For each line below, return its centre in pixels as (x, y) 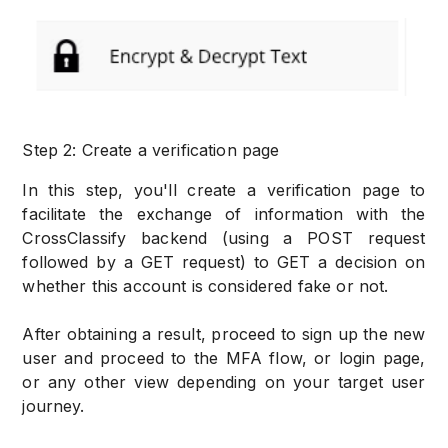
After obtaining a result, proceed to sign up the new (224, 333)
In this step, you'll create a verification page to (224, 189)
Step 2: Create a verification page (151, 149)
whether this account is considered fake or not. (205, 285)
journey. (53, 405)
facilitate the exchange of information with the (224, 213)
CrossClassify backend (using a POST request (224, 237)
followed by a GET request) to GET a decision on (224, 261)
